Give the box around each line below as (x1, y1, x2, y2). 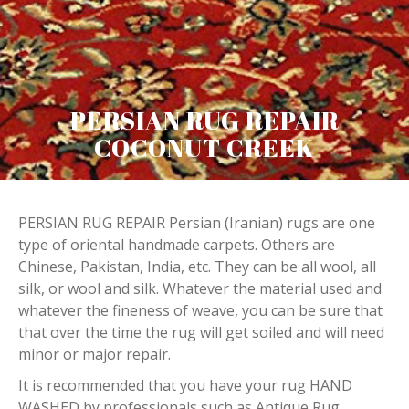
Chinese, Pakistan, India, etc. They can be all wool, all (18, 257, 376, 277)
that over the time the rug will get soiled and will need (18, 322, 384, 342)
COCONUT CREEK (94, 131, 315, 164)
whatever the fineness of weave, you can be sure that (18, 300, 383, 320)
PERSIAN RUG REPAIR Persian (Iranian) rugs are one (18, 213, 375, 233)
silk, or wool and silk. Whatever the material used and (18, 278, 382, 299)
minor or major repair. (18, 344, 171, 364)
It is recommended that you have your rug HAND (18, 375, 352, 395)
